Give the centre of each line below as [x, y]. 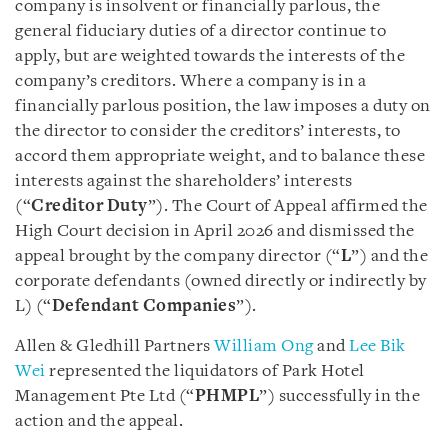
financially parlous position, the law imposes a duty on [223, 106]
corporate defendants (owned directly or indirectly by [221, 281]
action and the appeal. [99, 421]
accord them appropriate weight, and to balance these [220, 156]
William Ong [264, 346]
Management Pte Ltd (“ [105, 396]
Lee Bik [377, 346]
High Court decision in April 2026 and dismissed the [215, 231]
